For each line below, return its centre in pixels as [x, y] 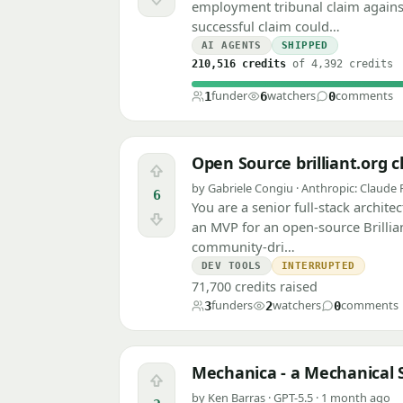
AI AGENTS [232, 46]
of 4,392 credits [340, 64]
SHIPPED [304, 46]
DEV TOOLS [232, 266]
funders [232, 305]
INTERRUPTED [318, 266]
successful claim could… [266, 27]
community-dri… [243, 247]
